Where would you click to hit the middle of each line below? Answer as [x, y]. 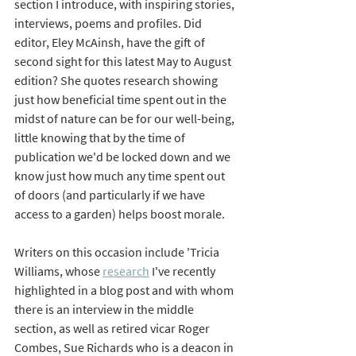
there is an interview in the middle [105, 309]
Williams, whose [58, 271]
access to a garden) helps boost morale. [120, 213]
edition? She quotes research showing [117, 80]
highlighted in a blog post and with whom [125, 290]
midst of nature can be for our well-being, [126, 118]
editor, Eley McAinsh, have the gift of [111, 42]
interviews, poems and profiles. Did [109, 23]
